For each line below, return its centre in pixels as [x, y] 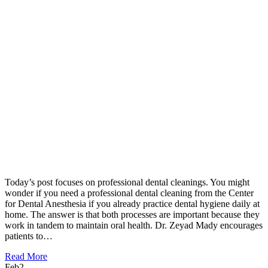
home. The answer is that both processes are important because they [132, 214]
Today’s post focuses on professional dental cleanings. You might [127, 182]
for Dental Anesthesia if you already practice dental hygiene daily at [132, 203]
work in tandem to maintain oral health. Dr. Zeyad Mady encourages [134, 225]
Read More [26, 256]
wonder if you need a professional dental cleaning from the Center [129, 193]
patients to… [29, 236]
